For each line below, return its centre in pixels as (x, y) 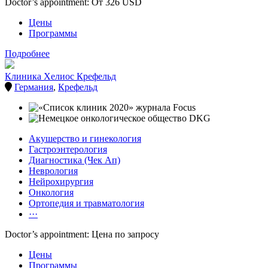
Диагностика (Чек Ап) (74, 160)
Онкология (51, 193)
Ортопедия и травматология (86, 203)
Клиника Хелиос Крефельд (60, 77)
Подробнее (27, 54)
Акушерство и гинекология (85, 139)
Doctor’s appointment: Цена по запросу (82, 234)
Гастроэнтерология (68, 150)
